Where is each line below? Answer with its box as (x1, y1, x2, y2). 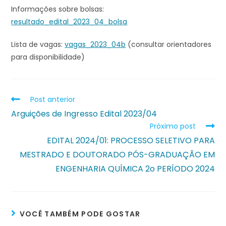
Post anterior (30, 94, 76, 104)
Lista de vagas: (11, 39, 65, 49)
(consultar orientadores (126, 39, 212, 49)
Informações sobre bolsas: (11, 4, 104, 14)
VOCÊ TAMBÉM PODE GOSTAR (19, 209, 141, 219)
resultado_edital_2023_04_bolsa (11, 17, 128, 27)
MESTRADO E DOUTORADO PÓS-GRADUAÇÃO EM (19, 149, 215, 160)
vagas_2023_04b (65, 39, 126, 49)
